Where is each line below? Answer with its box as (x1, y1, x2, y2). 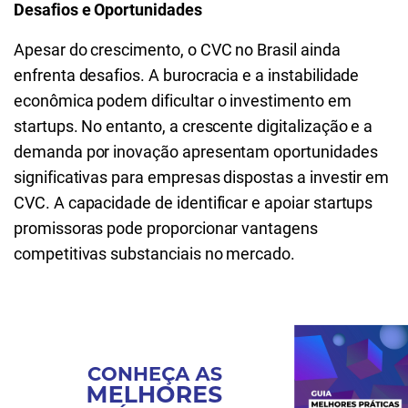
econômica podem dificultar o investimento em (14, 91, 352, 110)
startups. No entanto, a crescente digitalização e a (14, 117, 373, 136)
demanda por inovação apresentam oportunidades (14, 142, 378, 161)
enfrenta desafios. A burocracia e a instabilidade (14, 66, 360, 85)
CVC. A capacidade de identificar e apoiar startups (14, 193, 373, 212)
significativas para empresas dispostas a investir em (14, 168, 390, 187)
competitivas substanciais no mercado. (14, 244, 296, 263)
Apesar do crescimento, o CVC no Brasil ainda (14, 40, 341, 59)
